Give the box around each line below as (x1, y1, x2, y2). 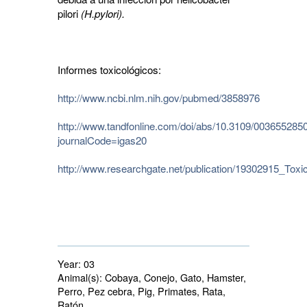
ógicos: (129, 62, 161, 77)
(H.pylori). (81, 6, 125, 21)
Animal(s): (58, 270, 102, 285)
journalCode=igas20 (58, 133, 147, 148)
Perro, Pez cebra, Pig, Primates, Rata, (58, 284, 225, 299)
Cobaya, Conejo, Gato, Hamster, (102, 270, 246, 285)
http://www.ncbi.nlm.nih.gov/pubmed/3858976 (58, 90, 260, 106)
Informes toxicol (58, 62, 129, 77)
